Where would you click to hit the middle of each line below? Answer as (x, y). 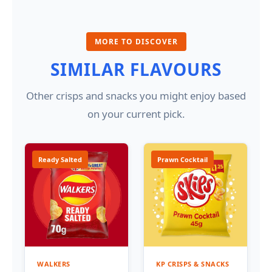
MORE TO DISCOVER (136, 41)
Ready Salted (60, 159)
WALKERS (54, 263)
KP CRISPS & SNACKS (192, 263)
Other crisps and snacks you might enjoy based (136, 95)
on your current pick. (136, 114)
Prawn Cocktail (182, 159)
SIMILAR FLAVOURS (136, 69)
